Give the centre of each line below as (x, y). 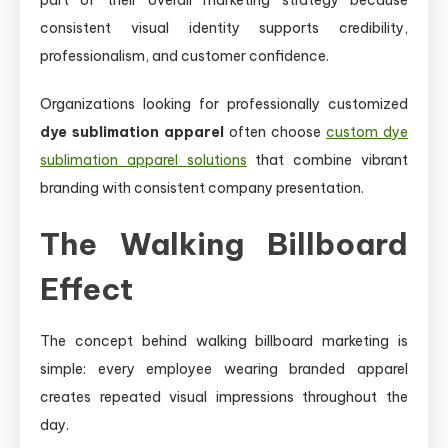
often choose (275, 131)
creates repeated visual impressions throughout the (224, 396)
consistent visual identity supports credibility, (224, 27)
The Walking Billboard (224, 243)
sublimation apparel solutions (143, 159)
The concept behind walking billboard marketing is (224, 340)
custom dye (367, 131)
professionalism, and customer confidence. (184, 55)
